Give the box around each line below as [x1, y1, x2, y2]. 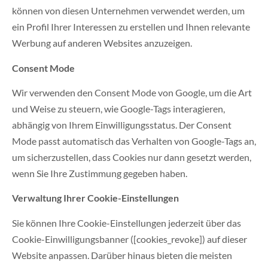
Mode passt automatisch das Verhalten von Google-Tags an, [12, 135, 256, 147]
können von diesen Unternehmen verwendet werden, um [12, 5, 245, 17]
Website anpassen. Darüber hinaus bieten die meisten [12, 249, 232, 261]
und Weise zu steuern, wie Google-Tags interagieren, [12, 102, 225, 114]
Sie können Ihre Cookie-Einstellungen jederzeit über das [12, 217, 241, 229]
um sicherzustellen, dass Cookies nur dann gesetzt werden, [12, 151, 251, 163]
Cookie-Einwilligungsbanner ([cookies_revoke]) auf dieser [12, 233, 247, 245]
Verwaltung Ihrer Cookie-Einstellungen [12, 192, 179, 204]
